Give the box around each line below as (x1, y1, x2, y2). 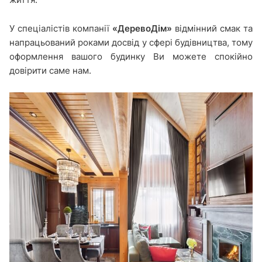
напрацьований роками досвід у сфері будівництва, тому (9, 36, 253, 48)
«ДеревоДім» (112, 22, 172, 34)
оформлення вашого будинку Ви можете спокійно (9, 50, 253, 62)
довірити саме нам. (9, 64, 91, 76)
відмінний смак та (172, 22, 253, 34)
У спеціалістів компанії (9, 22, 112, 34)
